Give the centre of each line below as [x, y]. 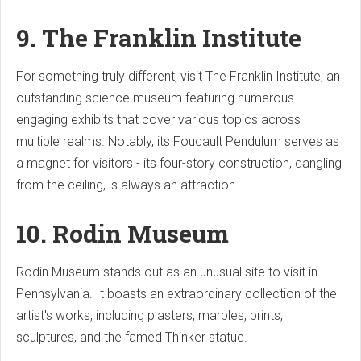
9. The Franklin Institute [159, 38]
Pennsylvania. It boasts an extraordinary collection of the [176, 294]
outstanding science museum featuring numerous [155, 98]
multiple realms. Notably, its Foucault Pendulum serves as [178, 142]
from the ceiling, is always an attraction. [127, 185]
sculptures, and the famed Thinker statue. [132, 338]
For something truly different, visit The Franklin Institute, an [178, 77]
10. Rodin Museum [125, 234]
